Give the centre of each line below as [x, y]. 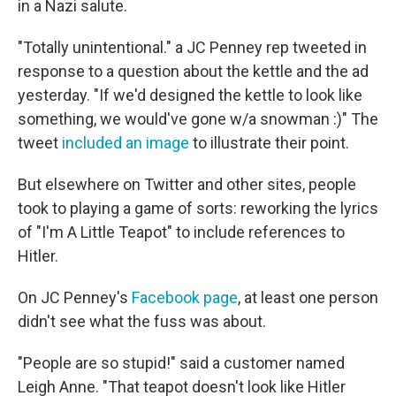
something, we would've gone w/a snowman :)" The [198, 119]
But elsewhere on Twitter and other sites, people [187, 185]
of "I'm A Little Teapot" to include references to [181, 232]
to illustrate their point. [269, 143]
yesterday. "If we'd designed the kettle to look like [190, 95]
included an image [126, 143]
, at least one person [308, 298]
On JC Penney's [75, 298]
